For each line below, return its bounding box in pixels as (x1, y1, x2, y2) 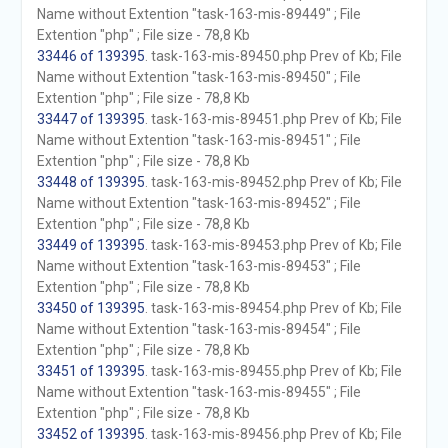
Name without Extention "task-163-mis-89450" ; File (36, 69, 361, 85)
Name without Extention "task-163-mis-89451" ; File (36, 132, 361, 148)
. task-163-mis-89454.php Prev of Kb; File (144, 300, 402, 316)
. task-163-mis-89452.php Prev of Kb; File (144, 174, 402, 190)
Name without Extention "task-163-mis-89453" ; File (36, 258, 361, 274)
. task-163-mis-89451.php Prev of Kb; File (144, 111, 402, 127)
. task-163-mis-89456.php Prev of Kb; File (144, 426, 402, 442)
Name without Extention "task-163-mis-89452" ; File (36, 195, 361, 211)
